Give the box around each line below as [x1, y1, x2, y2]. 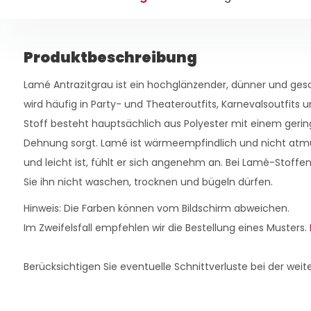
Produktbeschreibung [23, 47, 197, 68]
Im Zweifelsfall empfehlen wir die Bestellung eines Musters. [23, 221, 310, 235]
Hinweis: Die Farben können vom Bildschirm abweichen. [23, 201, 289, 216]
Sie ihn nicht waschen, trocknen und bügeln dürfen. [23, 175, 273, 190]
